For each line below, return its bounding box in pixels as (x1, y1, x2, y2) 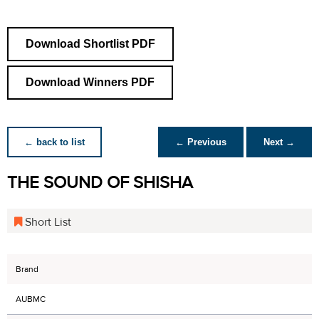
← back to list (24, 137, 85, 147)
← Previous (175, 137, 226, 147)
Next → (263, 137, 295, 147)
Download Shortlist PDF (26, 38, 155, 50)
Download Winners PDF (26, 76, 155, 88)
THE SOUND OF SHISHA (7, 172, 193, 194)
